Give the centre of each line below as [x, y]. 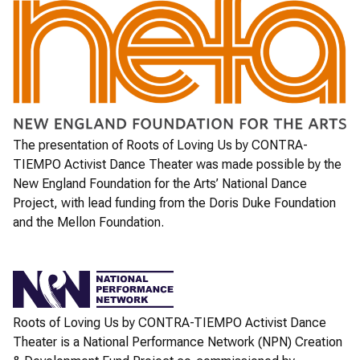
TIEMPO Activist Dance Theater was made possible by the [177, 164]
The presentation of [70, 145]
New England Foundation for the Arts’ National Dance [160, 183]
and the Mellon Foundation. [88, 222]
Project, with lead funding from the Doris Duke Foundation [174, 202]
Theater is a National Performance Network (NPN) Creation [178, 342]
